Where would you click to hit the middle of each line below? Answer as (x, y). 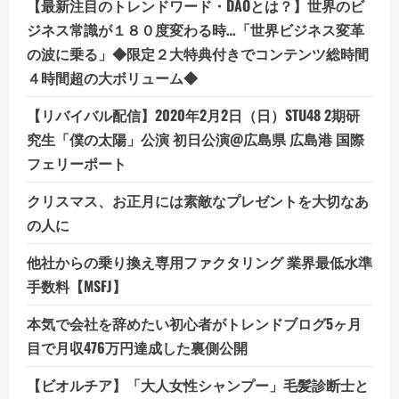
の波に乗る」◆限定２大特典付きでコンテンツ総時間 (198, 53)
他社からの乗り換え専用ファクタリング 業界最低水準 (199, 261)
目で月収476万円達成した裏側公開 (137, 347)
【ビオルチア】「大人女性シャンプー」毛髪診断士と (198, 384)
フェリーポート (77, 163)
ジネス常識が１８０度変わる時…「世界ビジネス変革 (195, 29)
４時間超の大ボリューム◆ (112, 77)
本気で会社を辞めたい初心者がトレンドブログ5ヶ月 (194, 323)
